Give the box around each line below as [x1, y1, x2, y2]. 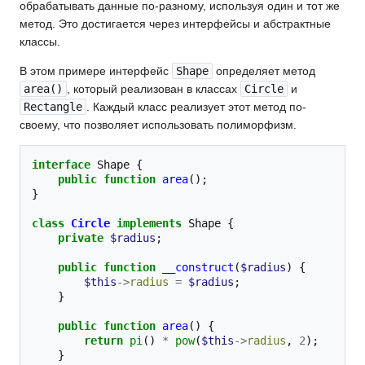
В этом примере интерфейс [20, 64, 172, 78]
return [84, 334, 123, 348]
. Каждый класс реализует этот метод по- [86, 100, 306, 114]
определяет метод [213, 64, 315, 78]
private [58, 231, 103, 245]
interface [32, 158, 90, 172]
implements [117, 217, 182, 231]
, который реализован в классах [67, 82, 240, 96]
